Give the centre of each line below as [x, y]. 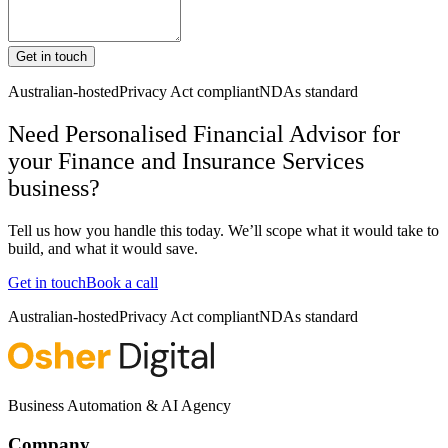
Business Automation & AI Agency [119, 405]
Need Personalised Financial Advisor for [204, 133]
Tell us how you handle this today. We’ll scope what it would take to [223, 230]
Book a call [122, 282]
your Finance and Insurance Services [186, 160]
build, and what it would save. [103, 248]
